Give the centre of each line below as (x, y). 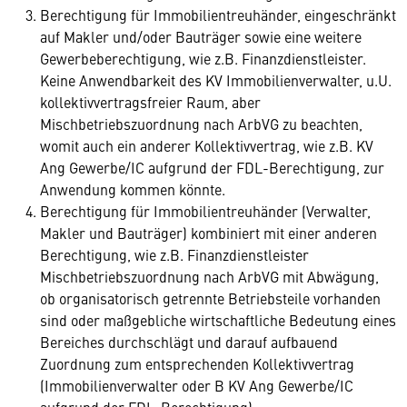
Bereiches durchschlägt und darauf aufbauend (189, 342)
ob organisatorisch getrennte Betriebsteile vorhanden (210, 298)
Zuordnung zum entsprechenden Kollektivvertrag (197, 363)
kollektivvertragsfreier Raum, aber (150, 102)
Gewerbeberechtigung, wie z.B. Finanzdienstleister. (203, 58)
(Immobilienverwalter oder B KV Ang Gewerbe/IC (197, 385)
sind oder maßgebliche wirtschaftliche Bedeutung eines (218, 320)
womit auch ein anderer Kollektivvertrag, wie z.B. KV (207, 145)
